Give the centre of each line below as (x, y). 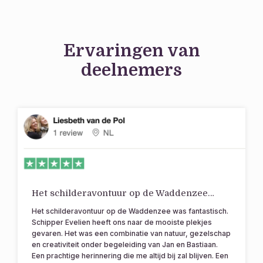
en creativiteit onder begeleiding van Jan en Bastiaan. (125, 245)
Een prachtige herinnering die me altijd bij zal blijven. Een (130, 256)
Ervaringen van (131, 50)
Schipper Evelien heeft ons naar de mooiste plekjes (122, 222)
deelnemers (131, 70)
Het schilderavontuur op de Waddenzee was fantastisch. (130, 211)
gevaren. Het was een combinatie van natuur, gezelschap (131, 233)
